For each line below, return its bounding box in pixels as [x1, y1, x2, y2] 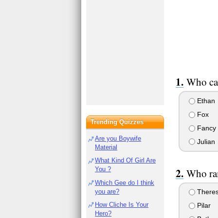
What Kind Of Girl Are [95, 157, 156, 164]
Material [95, 144, 118, 151]
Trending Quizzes [91, 118, 144, 126]
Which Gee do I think [95, 179, 155, 186]
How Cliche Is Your [95, 200, 149, 208]
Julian [195, 137, 215, 145]
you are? [95, 187, 120, 195]
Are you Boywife [95, 135, 142, 142]
